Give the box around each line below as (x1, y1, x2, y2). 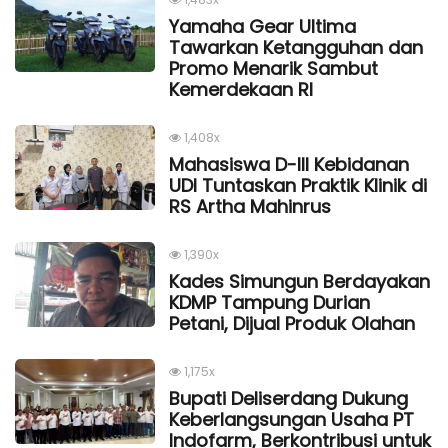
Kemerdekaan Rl (169, 76, 313, 102)
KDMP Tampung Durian (169, 289, 370, 315)
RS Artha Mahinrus (169, 193, 331, 219)
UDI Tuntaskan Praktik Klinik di (169, 172, 427, 198)
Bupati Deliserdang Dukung (169, 385, 408, 411)
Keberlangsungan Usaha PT (169, 406, 414, 432)
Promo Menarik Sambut (169, 55, 378, 81)
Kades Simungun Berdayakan (169, 268, 430, 294)
